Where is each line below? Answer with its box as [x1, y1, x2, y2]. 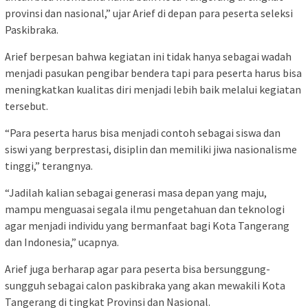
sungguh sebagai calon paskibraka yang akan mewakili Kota [5, 278, 285, 292]
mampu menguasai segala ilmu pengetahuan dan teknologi [5, 201, 285, 216]
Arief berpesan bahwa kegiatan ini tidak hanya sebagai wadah [5, 49, 291, 63]
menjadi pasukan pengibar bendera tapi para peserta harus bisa [5, 65, 302, 80]
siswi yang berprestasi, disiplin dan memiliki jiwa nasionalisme [5, 142, 297, 156]
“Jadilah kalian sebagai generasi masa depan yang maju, [5, 185, 267, 199]
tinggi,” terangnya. [5, 158, 93, 173]
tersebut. [5, 98, 48, 113]
